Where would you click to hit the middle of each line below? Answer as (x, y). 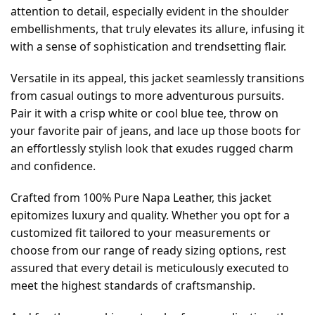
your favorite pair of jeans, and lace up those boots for (156, 130)
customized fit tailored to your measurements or (141, 232)
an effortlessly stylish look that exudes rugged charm (152, 148)
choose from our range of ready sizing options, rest (148, 250)
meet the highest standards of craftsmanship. (133, 285)
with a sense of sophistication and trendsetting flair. (148, 46)
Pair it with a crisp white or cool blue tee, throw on (144, 113)
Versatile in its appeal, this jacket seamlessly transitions (157, 78)
